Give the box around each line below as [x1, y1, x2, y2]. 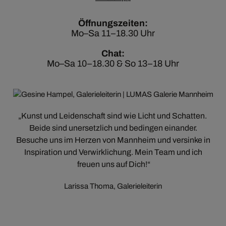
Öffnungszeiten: [78, 18, 148, 28]
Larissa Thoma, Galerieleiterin [64, 182, 162, 190]
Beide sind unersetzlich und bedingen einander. [29, 124, 197, 132]
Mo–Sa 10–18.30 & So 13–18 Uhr [47, 59, 179, 69]
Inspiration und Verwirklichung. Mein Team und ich [24, 148, 202, 156]
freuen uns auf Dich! [77, 160, 149, 168]
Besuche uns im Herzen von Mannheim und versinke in [16, 136, 210, 144]
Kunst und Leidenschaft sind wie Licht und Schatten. [19, 111, 207, 120]
